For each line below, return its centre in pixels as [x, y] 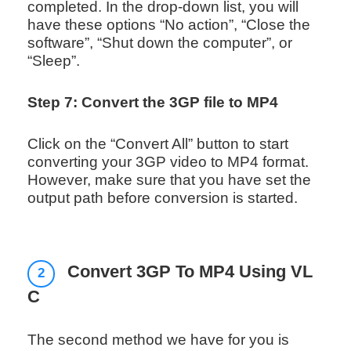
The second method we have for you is [158, 339]
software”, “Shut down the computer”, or [159, 43]
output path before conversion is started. [162, 198]
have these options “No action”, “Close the [168, 25]
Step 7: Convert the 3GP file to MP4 [152, 103]
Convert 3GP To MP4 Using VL [188, 271]
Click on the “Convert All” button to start [157, 144]
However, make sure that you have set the [169, 180]
